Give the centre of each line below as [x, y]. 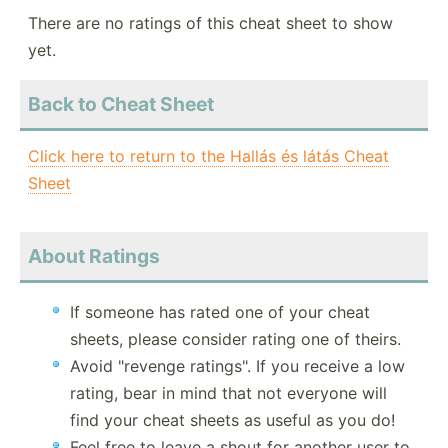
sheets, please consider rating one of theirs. [235, 339]
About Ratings [94, 256]
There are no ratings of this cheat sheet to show [210, 23]
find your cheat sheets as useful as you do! [232, 420]
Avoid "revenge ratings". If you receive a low [237, 366]
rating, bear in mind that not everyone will [228, 393]
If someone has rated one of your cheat [220, 312]
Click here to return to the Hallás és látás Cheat [208, 156]
